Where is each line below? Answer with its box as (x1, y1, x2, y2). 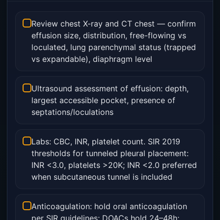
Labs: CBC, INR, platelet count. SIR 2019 (31, 137, 180, 146)
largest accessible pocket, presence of (31, 95, 175, 105)
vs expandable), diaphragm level (31, 54, 152, 64)
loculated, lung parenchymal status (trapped (31, 42, 196, 52)
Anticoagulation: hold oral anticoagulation (31, 201, 187, 211)
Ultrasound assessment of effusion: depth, (31, 83, 189, 93)
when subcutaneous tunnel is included (31, 172, 172, 182)
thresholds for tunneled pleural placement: (31, 148, 189, 158)
